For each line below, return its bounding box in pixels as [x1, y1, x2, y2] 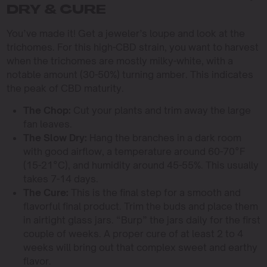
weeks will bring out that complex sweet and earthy [23, 241, 257, 253]
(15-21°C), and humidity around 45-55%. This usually [23, 159, 259, 171]
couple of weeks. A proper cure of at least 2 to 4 [23, 227, 243, 240]
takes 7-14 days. [23, 172, 98, 185]
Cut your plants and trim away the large [70, 104, 251, 116]
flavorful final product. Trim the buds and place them [23, 200, 258, 212]
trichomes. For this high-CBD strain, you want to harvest [6, 41, 259, 53]
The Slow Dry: [23, 131, 87, 144]
